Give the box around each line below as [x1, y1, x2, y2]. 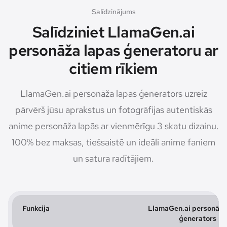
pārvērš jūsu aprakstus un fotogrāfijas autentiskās [15, 103, 212, 116]
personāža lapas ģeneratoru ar [9, 40, 218, 60]
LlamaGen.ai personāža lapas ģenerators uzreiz [20, 87, 207, 99]
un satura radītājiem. [73, 152, 154, 164]
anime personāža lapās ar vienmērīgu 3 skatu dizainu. [8, 120, 219, 132]
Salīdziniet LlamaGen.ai [32, 21, 195, 42]
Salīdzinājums [91, 7, 136, 16]
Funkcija [22, 203, 50, 213]
